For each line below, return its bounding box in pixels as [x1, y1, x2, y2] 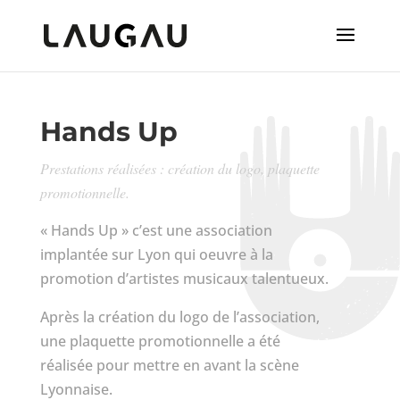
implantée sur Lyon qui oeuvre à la [39, 245, 273, 264]
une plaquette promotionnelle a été [39, 331, 280, 351]
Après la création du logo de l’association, [39, 307, 320, 327]
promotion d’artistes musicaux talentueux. [39, 269, 329, 288]
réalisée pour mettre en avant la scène [39, 355, 299, 375]
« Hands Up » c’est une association [39, 221, 272, 240]
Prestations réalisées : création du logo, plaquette [39, 159, 320, 178]
